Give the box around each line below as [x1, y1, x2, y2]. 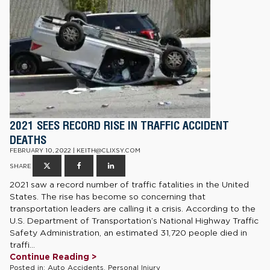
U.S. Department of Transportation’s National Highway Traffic [10, 215, 259, 225]
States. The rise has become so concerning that [10, 191, 206, 201]
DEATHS [10, 132, 46, 147]
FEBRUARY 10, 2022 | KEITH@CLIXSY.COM [10, 146, 140, 154]
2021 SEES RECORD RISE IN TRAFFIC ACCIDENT [10, 118, 229, 133]
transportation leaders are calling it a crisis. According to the [10, 203, 256, 213]
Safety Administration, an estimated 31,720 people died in [10, 227, 247, 237]
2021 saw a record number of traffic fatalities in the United [10, 179, 249, 189]
